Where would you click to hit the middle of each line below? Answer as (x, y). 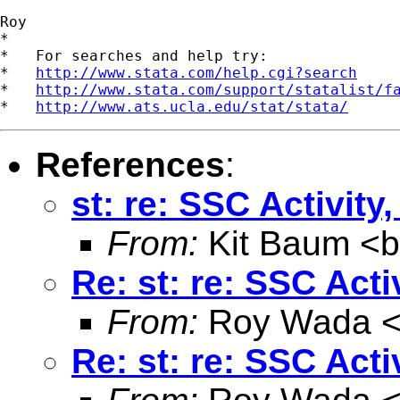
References (130, 164)
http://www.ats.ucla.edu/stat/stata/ (192, 106)
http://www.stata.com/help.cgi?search (196, 72)
